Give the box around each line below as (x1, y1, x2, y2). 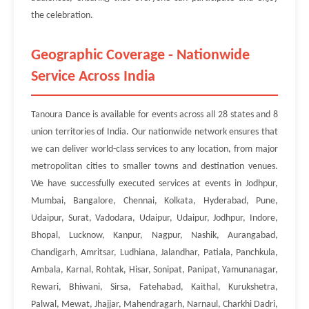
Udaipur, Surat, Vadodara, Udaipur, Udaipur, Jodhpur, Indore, (31, 213, 278, 223)
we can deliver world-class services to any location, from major (31, 144, 278, 154)
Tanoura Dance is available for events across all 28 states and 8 (31, 110, 278, 120)
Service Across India (31, 69, 155, 85)
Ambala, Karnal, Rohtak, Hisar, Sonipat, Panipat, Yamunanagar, (31, 265, 278, 275)
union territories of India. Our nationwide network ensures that (31, 127, 278, 137)
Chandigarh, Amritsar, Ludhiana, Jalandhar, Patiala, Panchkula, (31, 248, 278, 258)
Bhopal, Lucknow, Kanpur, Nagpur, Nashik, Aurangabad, (31, 230, 278, 241)
